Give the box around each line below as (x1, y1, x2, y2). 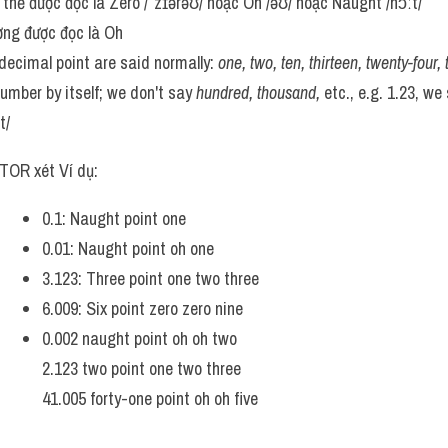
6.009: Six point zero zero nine (42, 296, 243, 321)
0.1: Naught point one (42, 206, 186, 231)
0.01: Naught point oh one (42, 236, 214, 261)
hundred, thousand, (196, 80, 320, 105)
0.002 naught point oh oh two (42, 326, 237, 351)
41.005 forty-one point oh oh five (42, 386, 258, 411)
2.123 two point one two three (42, 356, 241, 381)
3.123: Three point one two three (42, 266, 259, 291)
